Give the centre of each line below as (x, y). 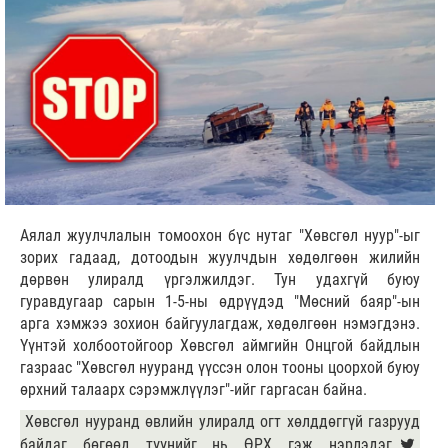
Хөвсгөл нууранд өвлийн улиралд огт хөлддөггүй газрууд (222, 422)
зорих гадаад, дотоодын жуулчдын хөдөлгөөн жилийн (220, 258)
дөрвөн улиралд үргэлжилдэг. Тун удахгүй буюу (220, 280)
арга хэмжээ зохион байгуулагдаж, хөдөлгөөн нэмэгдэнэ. (220, 324)
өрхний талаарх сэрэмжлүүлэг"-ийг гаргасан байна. (195, 390)
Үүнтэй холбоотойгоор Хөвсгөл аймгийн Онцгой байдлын (220, 346)
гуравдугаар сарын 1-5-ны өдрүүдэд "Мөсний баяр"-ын (220, 302)
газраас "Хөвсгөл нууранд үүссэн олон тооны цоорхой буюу (220, 368)
